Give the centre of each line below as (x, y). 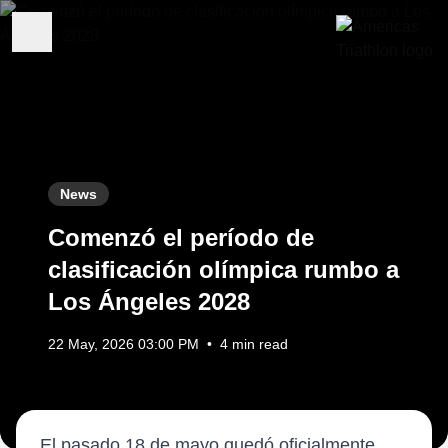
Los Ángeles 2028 (149, 301)
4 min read (254, 344)
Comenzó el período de (181, 237)
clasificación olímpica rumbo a (223, 269)
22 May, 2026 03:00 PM (123, 344)
